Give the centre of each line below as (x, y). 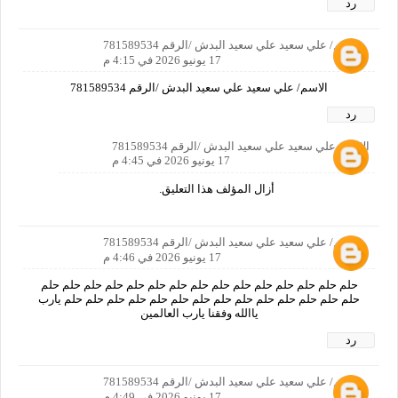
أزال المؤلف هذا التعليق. (217, 188)
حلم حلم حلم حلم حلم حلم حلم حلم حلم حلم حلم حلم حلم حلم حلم (199, 284)
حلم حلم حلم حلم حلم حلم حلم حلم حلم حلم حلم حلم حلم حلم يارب (199, 298)
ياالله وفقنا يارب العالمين (199, 313)
